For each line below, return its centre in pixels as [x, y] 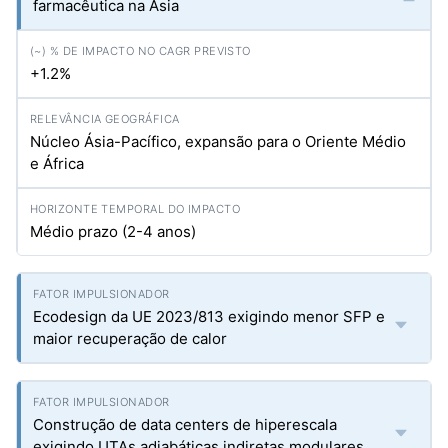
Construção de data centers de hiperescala [185, 424]
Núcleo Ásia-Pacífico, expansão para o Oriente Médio [218, 141]
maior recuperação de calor [130, 338]
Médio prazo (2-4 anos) [113, 231]
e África [57, 163]
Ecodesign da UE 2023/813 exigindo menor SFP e [209, 316]
